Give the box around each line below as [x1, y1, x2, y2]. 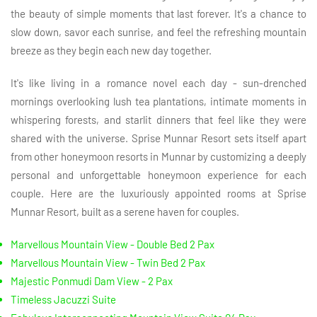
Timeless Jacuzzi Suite [11, 292, 116, 306]
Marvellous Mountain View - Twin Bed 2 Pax [11, 255, 205, 269]
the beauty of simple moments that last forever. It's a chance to [11, 6, 306, 20]
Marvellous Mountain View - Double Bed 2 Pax [11, 237, 214, 250]
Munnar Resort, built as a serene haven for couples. [11, 204, 239, 218]
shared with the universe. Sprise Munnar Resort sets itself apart [11, 131, 306, 144]
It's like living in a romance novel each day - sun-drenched [11, 76, 306, 89]
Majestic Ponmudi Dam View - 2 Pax [11, 274, 173, 287]
